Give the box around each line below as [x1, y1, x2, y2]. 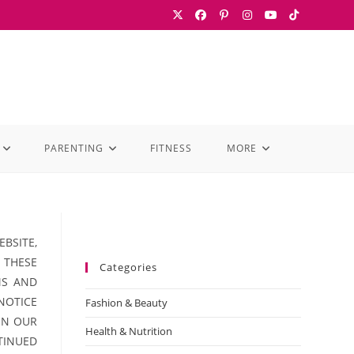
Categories [100, 260, 158, 274]
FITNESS [149, 141, 192, 155]
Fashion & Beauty [85, 296, 168, 310]
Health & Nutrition [85, 324, 173, 338]
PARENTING [43, 141, 104, 155]
